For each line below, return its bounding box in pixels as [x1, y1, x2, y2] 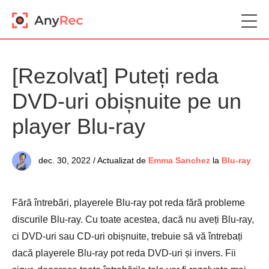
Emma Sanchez [148, 156, 210, 166]
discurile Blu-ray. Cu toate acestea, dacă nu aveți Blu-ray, [12, 214, 254, 225]
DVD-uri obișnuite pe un [12, 89, 241, 113]
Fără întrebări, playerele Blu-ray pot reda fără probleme [12, 198, 245, 208]
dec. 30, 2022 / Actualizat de [38, 156, 146, 166]
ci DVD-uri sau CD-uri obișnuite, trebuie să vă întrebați [12, 231, 243, 241]
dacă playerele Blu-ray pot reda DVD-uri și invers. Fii [12, 248, 236, 258]
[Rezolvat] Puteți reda [12, 64, 219, 88]
